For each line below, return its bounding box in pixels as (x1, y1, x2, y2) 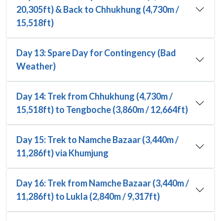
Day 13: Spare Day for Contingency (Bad (16, 47, 176, 58)
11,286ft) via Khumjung (16, 147, 109, 158)
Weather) (16, 60, 56, 72)
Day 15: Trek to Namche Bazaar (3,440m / (16, 134, 179, 145)
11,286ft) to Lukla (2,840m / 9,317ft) (16, 190, 160, 202)
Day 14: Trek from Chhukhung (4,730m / (16, 90, 173, 102)
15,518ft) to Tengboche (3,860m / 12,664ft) (16, 104, 188, 115)
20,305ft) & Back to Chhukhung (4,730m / (16, 3, 179, 15)
